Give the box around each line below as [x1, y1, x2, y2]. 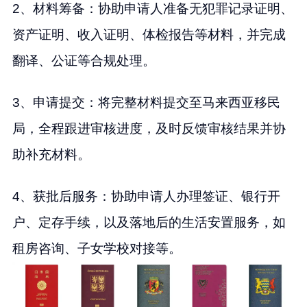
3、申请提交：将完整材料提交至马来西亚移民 [12, 95, 280, 110]
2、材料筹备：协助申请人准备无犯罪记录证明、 [12, 1, 293, 16]
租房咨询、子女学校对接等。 [12, 241, 182, 256]
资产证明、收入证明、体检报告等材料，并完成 [12, 27, 286, 42]
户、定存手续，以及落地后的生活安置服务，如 [12, 214, 286, 230]
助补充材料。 [12, 147, 90, 162]
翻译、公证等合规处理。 [12, 53, 156, 69]
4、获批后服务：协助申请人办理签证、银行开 [12, 188, 280, 204]
